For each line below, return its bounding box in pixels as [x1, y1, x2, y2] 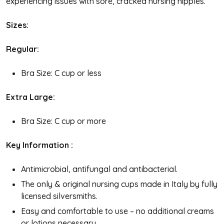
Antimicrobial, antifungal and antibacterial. [21, 163, 177, 174]
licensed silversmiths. [21, 190, 97, 201]
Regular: [6, 43, 39, 54]
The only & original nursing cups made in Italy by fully [21, 178, 217, 189]
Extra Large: [6, 91, 55, 102]
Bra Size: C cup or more [21, 115, 106, 126]
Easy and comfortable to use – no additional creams [21, 205, 214, 216]
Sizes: [6, 19, 28, 30]
